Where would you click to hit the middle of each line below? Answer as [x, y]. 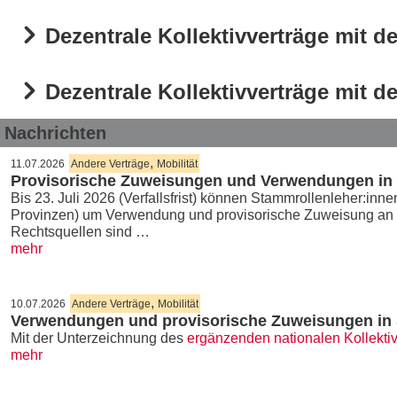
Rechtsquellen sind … [80, 232]
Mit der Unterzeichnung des [99, 338]
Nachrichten [55, 133]
